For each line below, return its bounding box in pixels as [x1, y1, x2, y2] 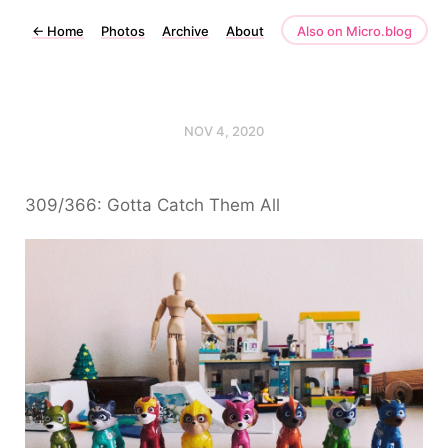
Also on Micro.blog [297, 23, 412, 39]
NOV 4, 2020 [184, 123, 264, 139]
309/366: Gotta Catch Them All [25, 195, 280, 215]
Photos [101, 23, 145, 39]
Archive [162, 23, 209, 39]
